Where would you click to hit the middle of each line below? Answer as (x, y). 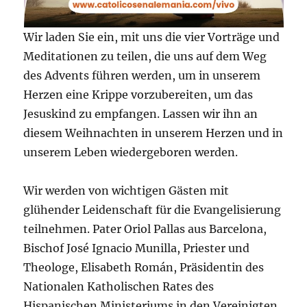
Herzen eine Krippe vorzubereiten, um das (138, 94)
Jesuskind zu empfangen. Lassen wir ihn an (141, 113)
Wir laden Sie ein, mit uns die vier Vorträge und (152, 37)
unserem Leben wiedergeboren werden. (131, 152)
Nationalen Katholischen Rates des (119, 286)
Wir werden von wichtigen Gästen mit (126, 190)
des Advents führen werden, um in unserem (142, 75)
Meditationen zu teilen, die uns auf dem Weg (145, 56)
